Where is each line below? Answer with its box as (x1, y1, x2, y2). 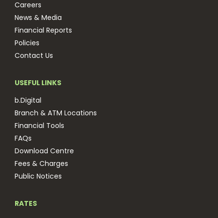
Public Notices (15, 171, 62, 181)
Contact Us (15, 51, 53, 60)
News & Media (15, 13, 62, 22)
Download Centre (15, 146, 74, 156)
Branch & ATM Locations (15, 108, 97, 118)
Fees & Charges (15, 159, 68, 168)
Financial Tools (15, 121, 64, 130)
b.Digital (15, 95, 41, 105)
